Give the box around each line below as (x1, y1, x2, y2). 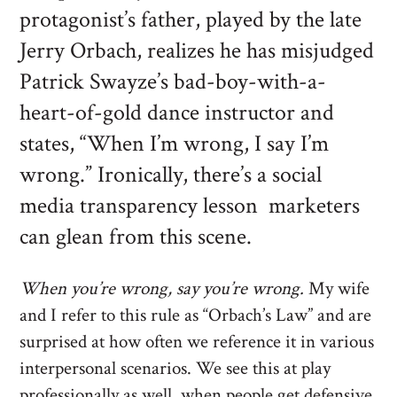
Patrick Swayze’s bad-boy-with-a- (19, 67, 327, 97)
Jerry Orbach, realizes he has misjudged (19, 36, 375, 66)
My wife (304, 276, 370, 300)
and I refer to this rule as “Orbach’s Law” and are (19, 303, 372, 327)
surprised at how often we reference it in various (19, 330, 375, 354)
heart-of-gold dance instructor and (19, 98, 335, 128)
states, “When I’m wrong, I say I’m (19, 129, 330, 159)
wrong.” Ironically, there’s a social (19, 160, 323, 190)
